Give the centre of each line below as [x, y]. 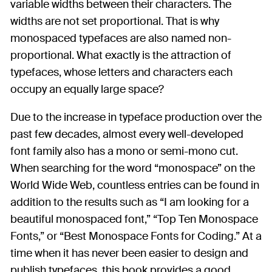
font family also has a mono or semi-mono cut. [124, 151]
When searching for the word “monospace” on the [133, 168]
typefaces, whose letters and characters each [121, 73]
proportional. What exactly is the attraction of [121, 56]
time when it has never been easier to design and [129, 253]
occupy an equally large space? [87, 90]
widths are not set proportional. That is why [115, 22]
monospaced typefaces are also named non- [121, 39]
